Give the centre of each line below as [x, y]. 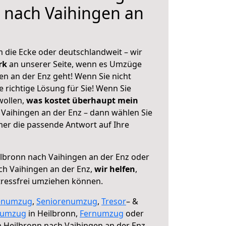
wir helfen [115, 169]
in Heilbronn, [53, 213]
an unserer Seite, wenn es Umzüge [75, 64]
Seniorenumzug [67, 201]
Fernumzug [102, 213]
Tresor [114, 201]
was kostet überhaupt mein [82, 100]
